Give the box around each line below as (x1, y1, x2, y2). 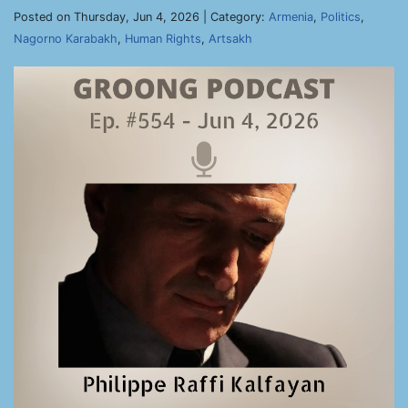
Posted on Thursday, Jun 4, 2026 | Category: (14, 10, 269, 24)
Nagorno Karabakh (14, 32, 117, 46)
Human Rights (125, 32, 201, 46)
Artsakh (209, 32, 252, 46)
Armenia (269, 10, 313, 24)
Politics (321, 10, 361, 24)
